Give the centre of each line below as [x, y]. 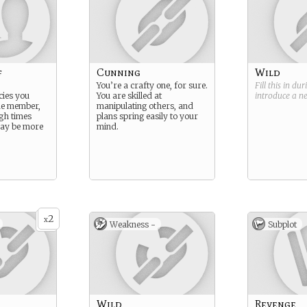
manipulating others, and [145, 106]
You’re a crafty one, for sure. [152, 85]
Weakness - [133, 224]
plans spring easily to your [147, 116]
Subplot [282, 224]
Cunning [119, 72]
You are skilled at [129, 96]
